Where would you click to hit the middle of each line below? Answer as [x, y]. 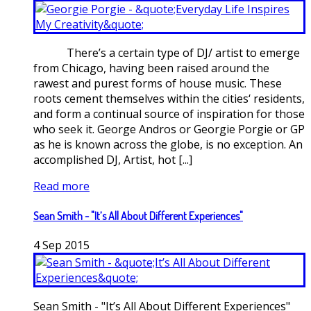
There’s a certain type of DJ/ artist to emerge [167, 53]
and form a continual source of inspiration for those [169, 114]
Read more [61, 186]
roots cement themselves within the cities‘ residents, [169, 99]
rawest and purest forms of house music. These [158, 84]
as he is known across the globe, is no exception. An [168, 145]
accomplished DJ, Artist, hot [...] [113, 160]
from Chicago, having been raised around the [151, 68]
